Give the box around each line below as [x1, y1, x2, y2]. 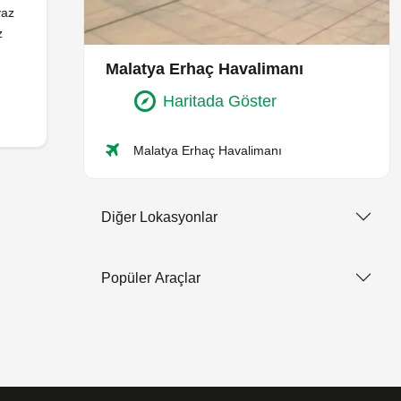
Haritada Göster [162, 92, 277, 111]
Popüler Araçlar [100, 269, 200, 286]
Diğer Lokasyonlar [100, 209, 218, 225]
